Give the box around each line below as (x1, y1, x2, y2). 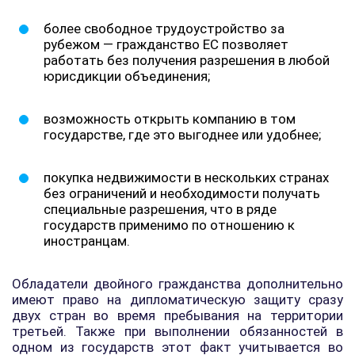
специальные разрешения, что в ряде (44, 201, 277, 217)
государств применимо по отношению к (44, 217, 295, 233)
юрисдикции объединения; (44, 68, 210, 84)
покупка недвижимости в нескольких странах (44, 170, 329, 185)
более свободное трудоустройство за (44, 21, 284, 36)
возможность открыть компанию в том (44, 111, 296, 127)
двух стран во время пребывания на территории (12, 307, 343, 323)
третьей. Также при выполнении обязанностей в (12, 323, 343, 339)
